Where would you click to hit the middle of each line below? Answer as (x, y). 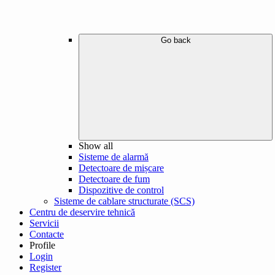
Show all (96, 146)
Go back (176, 41)
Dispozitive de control (121, 190)
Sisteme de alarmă (114, 157)
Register (45, 268)
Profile (42, 246)
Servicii (44, 223)
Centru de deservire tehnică (82, 212)
